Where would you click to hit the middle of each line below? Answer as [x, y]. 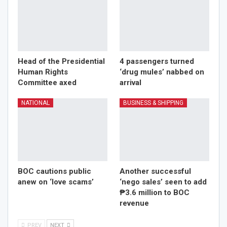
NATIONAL [35, 103]
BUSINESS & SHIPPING [153, 103]
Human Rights [43, 72]
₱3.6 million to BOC [155, 192]
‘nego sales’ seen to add [163, 182]
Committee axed [47, 82]
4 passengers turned [157, 61]
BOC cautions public [54, 171]
